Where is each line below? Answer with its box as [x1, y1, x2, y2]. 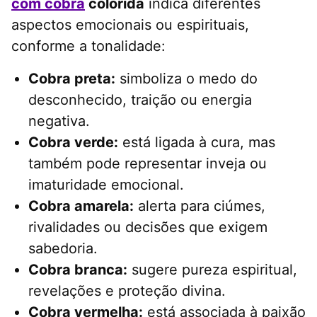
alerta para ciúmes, [134, 197, 265, 215]
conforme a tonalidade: [11, 38, 166, 55]
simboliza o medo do [115, 70, 258, 88]
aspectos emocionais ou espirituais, [11, 16, 249, 34]
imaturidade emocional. [28, 176, 184, 194]
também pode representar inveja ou [28, 155, 267, 173]
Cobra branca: [28, 261, 127, 279]
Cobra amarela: [28, 197, 134, 215]
